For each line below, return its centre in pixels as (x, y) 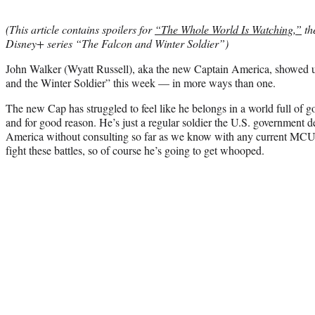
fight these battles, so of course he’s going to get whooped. (135, 150)
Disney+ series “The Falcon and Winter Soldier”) (117, 43)
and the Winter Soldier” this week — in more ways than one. (141, 82)
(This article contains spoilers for (80, 29)
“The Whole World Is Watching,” (228, 29)
